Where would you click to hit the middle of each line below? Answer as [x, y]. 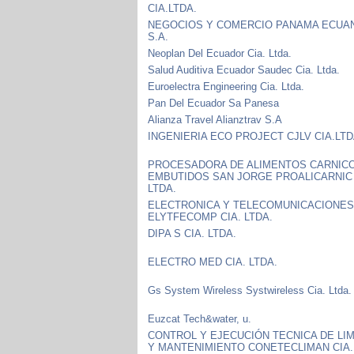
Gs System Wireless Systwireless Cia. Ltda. [250, 290]
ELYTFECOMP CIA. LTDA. [211, 217]
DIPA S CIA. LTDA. [192, 233]
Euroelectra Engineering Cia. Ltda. [226, 86]
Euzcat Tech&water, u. [200, 318]
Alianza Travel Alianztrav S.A [215, 119]
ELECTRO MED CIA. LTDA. [213, 262]
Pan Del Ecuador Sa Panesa [214, 103]
